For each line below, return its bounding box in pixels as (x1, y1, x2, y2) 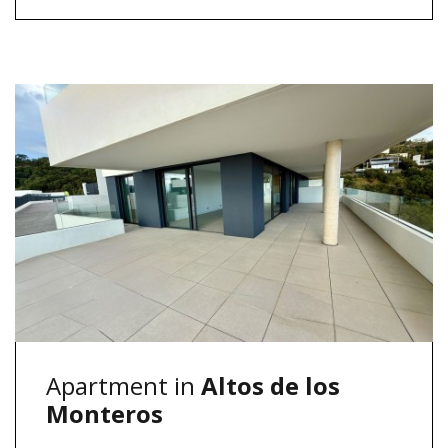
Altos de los (201, 368, 340, 402)
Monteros (46, 396, 163, 430)
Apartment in (46, 368, 201, 402)
